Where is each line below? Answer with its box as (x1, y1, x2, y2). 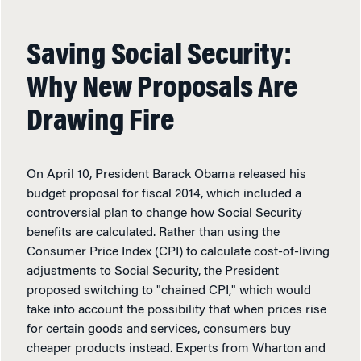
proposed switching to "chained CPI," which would (27, 284, 311, 297)
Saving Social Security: (27, 40, 292, 72)
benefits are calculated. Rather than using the (27, 226, 280, 239)
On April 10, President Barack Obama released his (27, 168, 306, 181)
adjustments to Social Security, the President (27, 264, 279, 278)
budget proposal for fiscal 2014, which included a (27, 187, 301, 201)
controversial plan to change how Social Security (27, 206, 302, 220)
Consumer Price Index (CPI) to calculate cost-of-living (27, 245, 330, 259)
